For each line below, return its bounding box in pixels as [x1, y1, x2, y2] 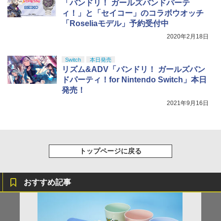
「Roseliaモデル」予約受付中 [62, 19, 169, 28]
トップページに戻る [79, 147, 142, 155]
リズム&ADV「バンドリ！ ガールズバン [62, 65, 205, 74]
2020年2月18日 [167, 33, 209, 40]
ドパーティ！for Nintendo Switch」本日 [62, 75, 207, 84]
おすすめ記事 [24, 178, 71, 187]
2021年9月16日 [167, 100, 209, 107]
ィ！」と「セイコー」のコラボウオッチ [62, 9, 204, 18]
